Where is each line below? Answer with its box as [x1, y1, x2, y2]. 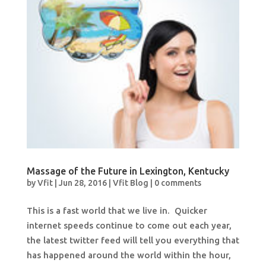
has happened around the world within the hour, [26, 249, 231, 260]
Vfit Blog [112, 178, 148, 188]
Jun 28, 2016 [58, 178, 107, 188]
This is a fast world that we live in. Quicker [26, 205, 207, 216]
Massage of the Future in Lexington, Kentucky [26, 165, 229, 176]
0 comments [154, 178, 201, 188]
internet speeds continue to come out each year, [26, 220, 232, 230]
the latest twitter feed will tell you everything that [26, 235, 239, 245]
